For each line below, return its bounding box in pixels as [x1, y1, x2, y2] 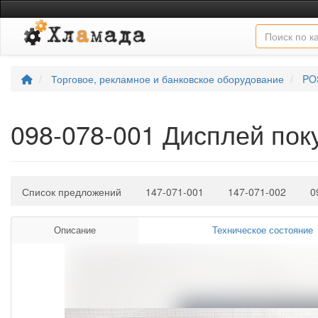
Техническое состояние [212, 223, 313, 236]
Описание [54, 223, 96, 236]
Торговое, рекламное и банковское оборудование [51, 71, 284, 86]
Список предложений [22, 184, 121, 199]
